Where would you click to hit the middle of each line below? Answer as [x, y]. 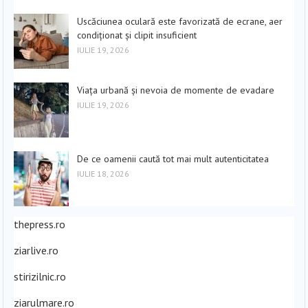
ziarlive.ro [36, 250]
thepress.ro [40, 224]
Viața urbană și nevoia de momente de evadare [176, 90]
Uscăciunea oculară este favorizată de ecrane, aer [180, 21]
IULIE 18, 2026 [103, 173]
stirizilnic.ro [40, 276]
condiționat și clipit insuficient [137, 35]
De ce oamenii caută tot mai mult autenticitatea [173, 158]
